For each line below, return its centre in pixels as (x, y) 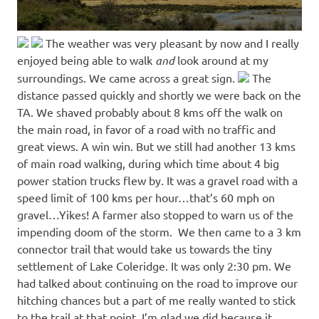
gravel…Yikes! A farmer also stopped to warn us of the (155, 214)
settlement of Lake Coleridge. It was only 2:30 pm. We (154, 265)
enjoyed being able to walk (86, 59)
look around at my (223, 59)
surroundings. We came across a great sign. (127, 77)
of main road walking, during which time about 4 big (148, 163)
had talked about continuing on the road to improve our (157, 282)
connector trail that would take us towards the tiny (145, 248)
